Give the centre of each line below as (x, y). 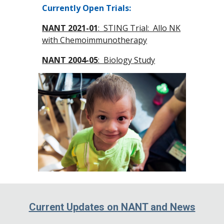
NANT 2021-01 (70, 28)
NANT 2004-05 (70, 60)
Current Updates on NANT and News (112, 207)
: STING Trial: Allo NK (139, 28)
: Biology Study (127, 60)
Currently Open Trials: (87, 8)
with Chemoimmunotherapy (95, 40)
